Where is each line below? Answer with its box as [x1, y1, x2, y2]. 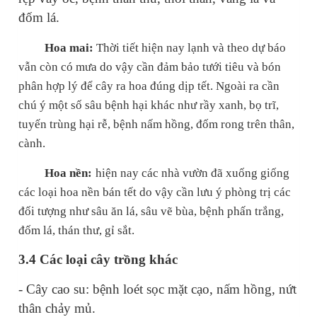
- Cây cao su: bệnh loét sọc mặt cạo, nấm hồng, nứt [18, 282, 296, 297]
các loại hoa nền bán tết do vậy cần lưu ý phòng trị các [18, 185, 291, 200]
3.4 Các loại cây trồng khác [18, 252, 178, 267]
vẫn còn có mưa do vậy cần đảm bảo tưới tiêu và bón [18, 60, 281, 74]
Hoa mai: [45, 41, 97, 55]
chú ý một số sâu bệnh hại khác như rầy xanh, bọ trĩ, [18, 98, 279, 113]
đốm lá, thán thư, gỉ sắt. [18, 224, 134, 238]
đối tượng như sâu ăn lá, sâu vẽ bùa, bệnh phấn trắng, [18, 204, 284, 219]
